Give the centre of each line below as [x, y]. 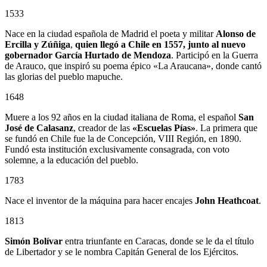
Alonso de [236, 34]
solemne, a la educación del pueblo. [72, 160]
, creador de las [103, 128]
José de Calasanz [39, 128]
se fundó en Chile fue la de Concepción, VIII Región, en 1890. [123, 139]
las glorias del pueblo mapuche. [64, 77]
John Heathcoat [227, 201]
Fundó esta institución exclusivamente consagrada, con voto [117, 150]
